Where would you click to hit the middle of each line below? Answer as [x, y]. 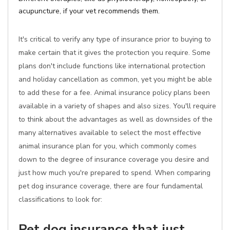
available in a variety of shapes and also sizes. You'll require [117, 106]
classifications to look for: [60, 199]
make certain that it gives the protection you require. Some [114, 53]
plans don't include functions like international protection [112, 66]
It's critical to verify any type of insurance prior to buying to [115, 39]
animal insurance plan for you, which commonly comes [108, 146]
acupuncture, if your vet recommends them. [89, 11]
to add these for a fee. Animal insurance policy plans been [114, 93]
